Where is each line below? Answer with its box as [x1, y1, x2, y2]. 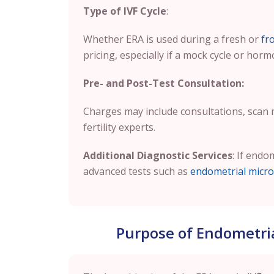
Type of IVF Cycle [83, 4, 166, 18]
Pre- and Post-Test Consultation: [83, 76, 244, 90]
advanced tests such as [83, 165, 190, 178]
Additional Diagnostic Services [83, 149, 232, 162]
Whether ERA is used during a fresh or [83, 32, 261, 46]
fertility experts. [83, 120, 155, 134]
